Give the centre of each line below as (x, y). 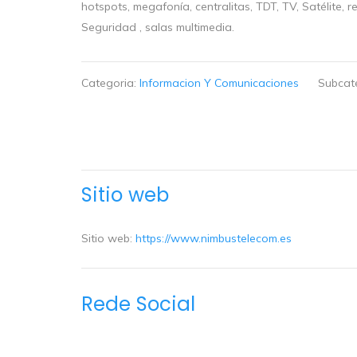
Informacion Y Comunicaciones (219, 82)
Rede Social (138, 304)
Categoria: (110, 82)
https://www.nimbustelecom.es (214, 239)
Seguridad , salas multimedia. (158, 27)
